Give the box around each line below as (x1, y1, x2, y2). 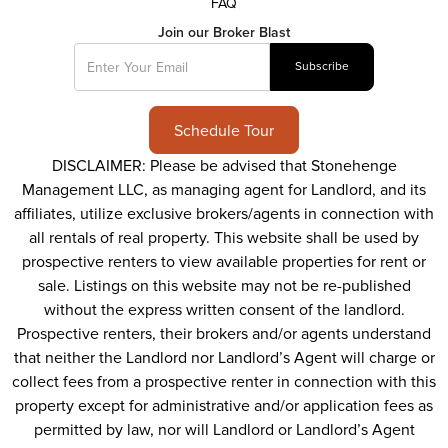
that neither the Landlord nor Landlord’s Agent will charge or (13, 348, 435, 368)
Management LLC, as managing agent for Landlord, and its (22, 180, 426, 200)
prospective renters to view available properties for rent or (22, 252, 426, 272)
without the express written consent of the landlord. (43, 300, 405, 320)
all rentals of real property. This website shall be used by (29, 228, 419, 248)
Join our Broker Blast (158, 24, 290, 41)
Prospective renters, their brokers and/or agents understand (17, 324, 431, 344)
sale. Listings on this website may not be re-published (37, 276, 411, 296)
